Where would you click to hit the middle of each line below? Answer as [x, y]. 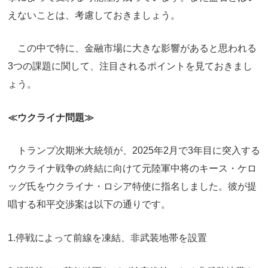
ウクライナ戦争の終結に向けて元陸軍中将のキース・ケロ [132, 169]
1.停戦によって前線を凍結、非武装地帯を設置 [107, 237]
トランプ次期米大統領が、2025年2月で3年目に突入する [134, 151]
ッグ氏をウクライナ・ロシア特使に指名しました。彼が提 [132, 187]
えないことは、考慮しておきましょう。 [94, 15]
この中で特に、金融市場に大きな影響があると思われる [132, 48]
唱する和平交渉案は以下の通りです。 [89, 205]
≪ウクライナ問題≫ [51, 117]
